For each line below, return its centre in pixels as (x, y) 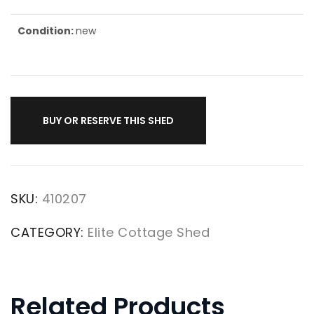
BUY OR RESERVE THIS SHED (108, 121)
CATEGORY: (49, 233)
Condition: (47, 31)
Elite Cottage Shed (149, 233)
